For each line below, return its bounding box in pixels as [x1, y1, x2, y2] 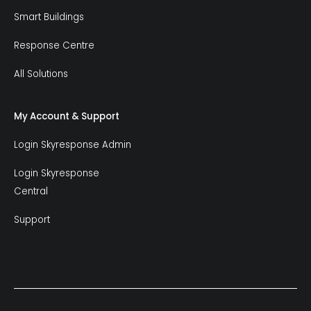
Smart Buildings [14, 10, 84, 24]
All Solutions [14, 67, 68, 81]
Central [14, 185, 48, 199]
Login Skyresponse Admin [14, 138, 131, 152]
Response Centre [14, 39, 94, 53]
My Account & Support [14, 110, 119, 124]
